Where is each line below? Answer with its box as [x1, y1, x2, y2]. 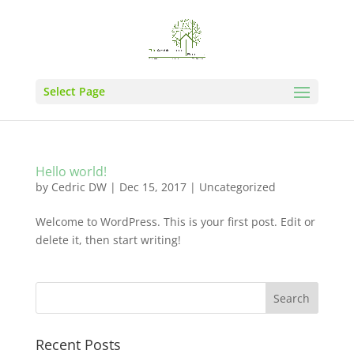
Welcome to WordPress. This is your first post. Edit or [35, 214, 315, 229]
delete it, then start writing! [35, 232, 181, 247]
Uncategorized [198, 179, 276, 194]
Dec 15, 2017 [119, 179, 186, 194]
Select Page [43, 84, 105, 99]
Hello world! [35, 163, 107, 180]
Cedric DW [51, 179, 107, 194]
